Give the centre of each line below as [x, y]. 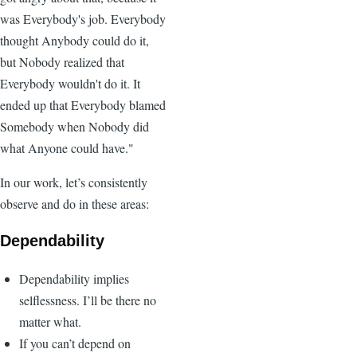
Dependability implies [74, 278]
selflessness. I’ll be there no [88, 300]
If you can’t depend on [75, 343]
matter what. [50, 321]
